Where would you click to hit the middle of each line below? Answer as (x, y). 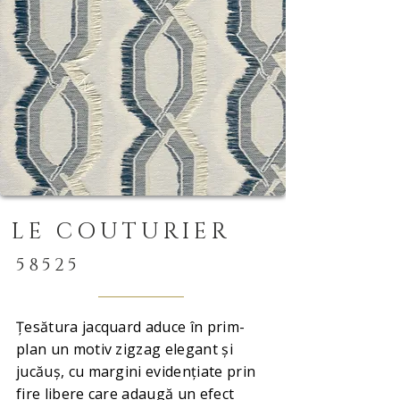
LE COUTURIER (121, 232)
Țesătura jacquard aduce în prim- (131, 327)
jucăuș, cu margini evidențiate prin (136, 371)
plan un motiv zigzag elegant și (125, 349)
